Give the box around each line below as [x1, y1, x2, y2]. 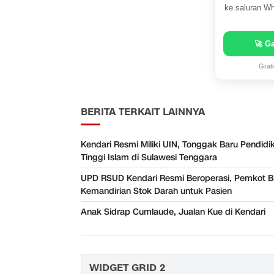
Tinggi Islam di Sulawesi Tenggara [81, 152, 217, 164]
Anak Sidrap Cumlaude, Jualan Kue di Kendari [81, 206, 265, 218]
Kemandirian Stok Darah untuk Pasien [81, 185, 232, 198]
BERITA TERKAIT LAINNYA [81, 105, 205, 119]
